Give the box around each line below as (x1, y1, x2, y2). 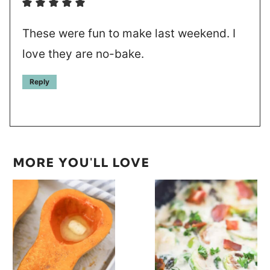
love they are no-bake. (22, 47, 144, 61)
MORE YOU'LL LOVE (13, 155, 151, 171)
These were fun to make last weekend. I (22, 27, 236, 41)
